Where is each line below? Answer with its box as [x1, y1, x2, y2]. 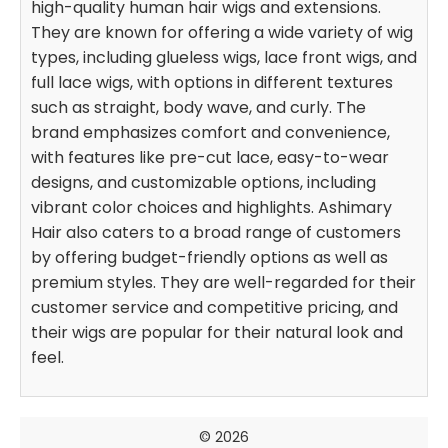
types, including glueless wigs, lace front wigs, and [31, 45, 417, 69]
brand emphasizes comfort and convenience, [31, 120, 390, 144]
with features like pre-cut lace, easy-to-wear [31, 145, 389, 169]
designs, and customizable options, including [31, 170, 376, 194]
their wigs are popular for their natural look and [31, 320, 403, 344]
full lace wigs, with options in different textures [31, 70, 393, 94]
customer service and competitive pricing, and [31, 295, 398, 319]
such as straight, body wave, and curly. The [31, 95, 366, 119]
